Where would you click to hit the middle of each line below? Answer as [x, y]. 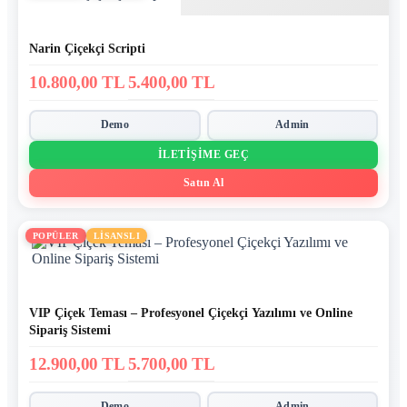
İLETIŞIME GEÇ [203, 154]
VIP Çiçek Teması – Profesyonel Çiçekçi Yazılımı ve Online [191, 312]
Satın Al [203, 182]
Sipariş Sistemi [70, 329]
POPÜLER [56, 235]
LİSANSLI [117, 235]
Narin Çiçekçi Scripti [87, 48]
